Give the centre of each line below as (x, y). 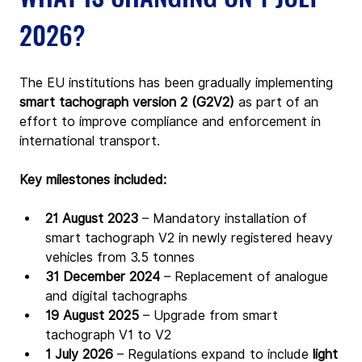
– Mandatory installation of (225, 218)
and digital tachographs (116, 296)
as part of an (278, 102)
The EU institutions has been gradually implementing (178, 82)
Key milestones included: (93, 179)
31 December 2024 (103, 276)
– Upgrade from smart (210, 315)
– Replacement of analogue (246, 276)
